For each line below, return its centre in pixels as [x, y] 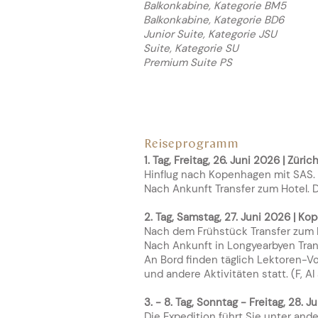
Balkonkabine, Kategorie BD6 [214, 20]
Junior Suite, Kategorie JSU [210, 34]
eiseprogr [181, 144]
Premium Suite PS [188, 62]
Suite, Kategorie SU [191, 48]
